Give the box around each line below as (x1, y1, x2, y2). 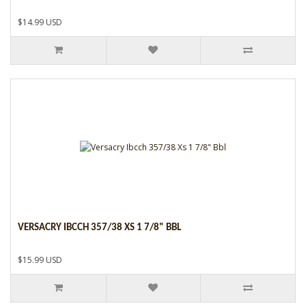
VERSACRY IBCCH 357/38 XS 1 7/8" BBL (18, 222, 181, 233)
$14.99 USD (18, 16, 62, 28)
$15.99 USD (18, 253, 62, 266)
